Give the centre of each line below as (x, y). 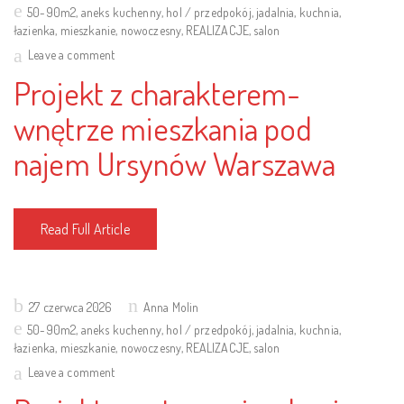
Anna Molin (171, 307)
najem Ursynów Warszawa (175, 163)
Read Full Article (85, 229)
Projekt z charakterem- (157, 93)
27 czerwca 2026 (71, 307)
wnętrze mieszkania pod (163, 128)
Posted (29, 304)
